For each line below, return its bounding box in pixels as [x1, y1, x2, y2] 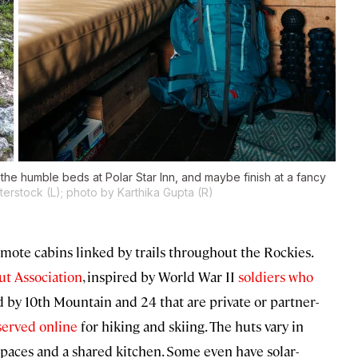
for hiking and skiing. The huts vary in [78, 317, 304, 336]
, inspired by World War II [82, 268, 238, 286]
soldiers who [238, 268, 313, 286]
